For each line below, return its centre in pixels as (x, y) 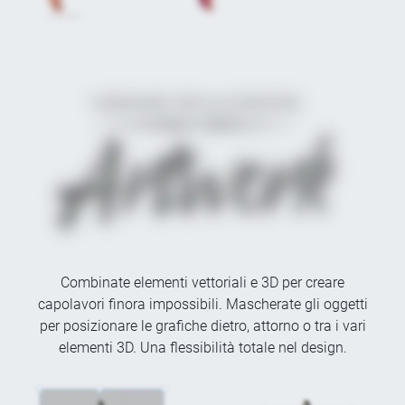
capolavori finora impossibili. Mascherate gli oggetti (202, 305)
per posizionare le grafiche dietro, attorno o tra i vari (202, 326)
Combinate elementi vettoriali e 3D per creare (202, 283)
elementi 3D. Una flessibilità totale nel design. (202, 348)
